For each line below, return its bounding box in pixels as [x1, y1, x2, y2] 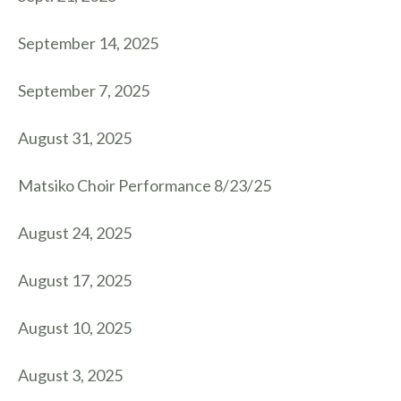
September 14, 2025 [18, 33, 158, 53]
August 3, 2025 [18, 365, 123, 385]
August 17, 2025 [18, 270, 132, 290]
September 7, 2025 [18, 81, 149, 100]
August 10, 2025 [18, 318, 132, 337]
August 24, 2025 [18, 223, 132, 243]
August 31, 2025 [18, 128, 132, 148]
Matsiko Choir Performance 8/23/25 [18, 175, 271, 195]
